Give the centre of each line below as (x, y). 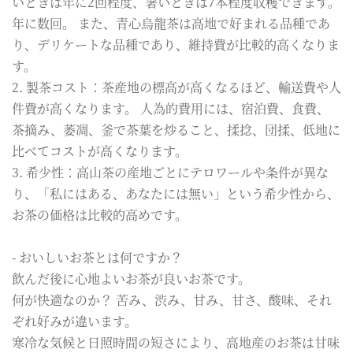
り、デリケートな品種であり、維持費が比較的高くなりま (176, 44)
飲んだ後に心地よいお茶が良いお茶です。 (131, 278)
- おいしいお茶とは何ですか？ (97, 257)
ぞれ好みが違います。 (74, 321)
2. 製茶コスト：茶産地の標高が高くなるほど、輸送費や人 (176, 87)
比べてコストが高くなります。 (100, 150)
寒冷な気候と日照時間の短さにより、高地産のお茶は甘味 (176, 342)
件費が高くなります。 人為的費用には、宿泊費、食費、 (171, 108)
